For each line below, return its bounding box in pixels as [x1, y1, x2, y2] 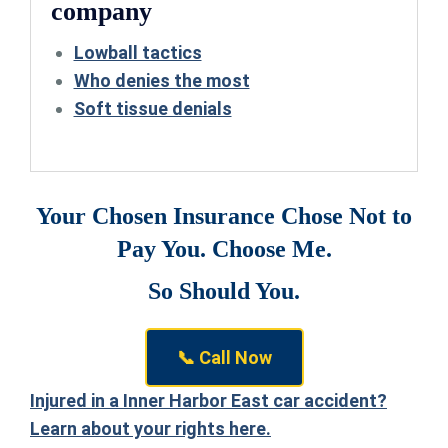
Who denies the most [73, 70, 250, 92]
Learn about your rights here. [30, 418, 271, 440]
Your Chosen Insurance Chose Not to [36, 203, 412, 230]
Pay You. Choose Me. [116, 236, 332, 263]
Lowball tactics [73, 42, 202, 64]
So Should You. [148, 278, 300, 305]
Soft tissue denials [73, 98, 232, 120]
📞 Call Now [176, 347, 272, 369]
